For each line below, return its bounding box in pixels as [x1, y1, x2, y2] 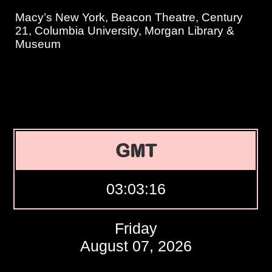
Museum [15, 38, 61, 50]
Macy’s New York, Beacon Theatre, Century [15, 11, 243, 24]
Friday [114, 220, 157, 237]
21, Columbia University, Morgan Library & [15, 24, 235, 37]
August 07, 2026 [80, 237, 192, 254]
